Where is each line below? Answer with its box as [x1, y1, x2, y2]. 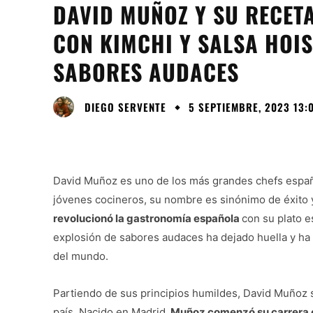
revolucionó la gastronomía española [53, 212, 242, 226]
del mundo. [53, 249, 108, 263]
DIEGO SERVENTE [85, 99, 166, 115]
